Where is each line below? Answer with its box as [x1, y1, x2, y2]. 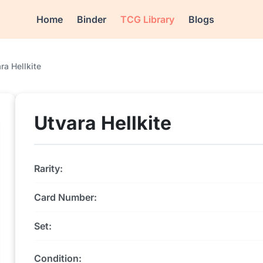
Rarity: [34, 163, 63, 174]
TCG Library [120, 14, 175, 25]
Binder [77, 14, 107, 25]
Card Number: [34, 191, 97, 203]
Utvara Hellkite [34, 112, 171, 134]
